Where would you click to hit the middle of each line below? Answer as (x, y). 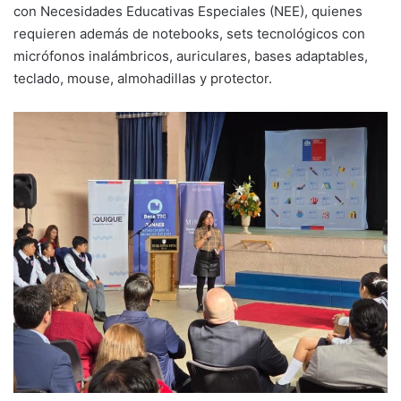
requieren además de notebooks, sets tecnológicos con (189, 34)
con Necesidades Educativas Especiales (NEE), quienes (188, 12)
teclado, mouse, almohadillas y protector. (143, 79)
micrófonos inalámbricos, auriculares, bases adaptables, (191, 56)
